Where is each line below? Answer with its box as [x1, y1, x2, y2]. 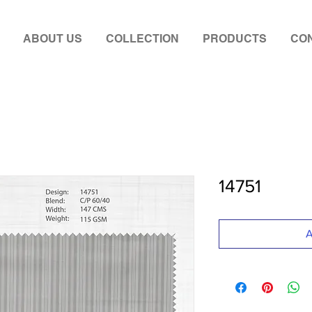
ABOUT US [23, 32, 82, 45]
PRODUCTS [203, 32, 267, 45]
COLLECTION [106, 32, 179, 45]
